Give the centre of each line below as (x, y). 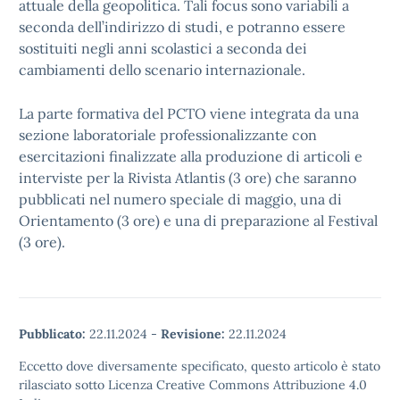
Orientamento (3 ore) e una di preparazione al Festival (198, 221)
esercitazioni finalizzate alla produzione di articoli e (191, 156)
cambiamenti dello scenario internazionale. (162, 70)
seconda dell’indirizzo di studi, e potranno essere (182, 27)
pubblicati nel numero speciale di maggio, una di (180, 199)
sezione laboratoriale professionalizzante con (168, 135)
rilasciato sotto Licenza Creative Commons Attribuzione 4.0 (193, 385)
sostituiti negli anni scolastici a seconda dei (163, 48)
